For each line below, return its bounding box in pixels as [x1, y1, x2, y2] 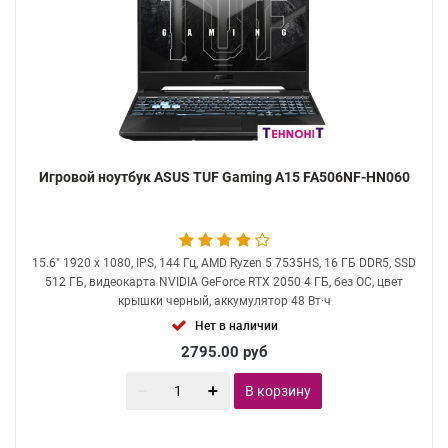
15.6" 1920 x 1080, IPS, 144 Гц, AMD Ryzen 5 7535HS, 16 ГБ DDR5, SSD [32, 256, 416, 270]
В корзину [245, 383, 311, 399]
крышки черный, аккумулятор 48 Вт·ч [117, 294, 331, 308]
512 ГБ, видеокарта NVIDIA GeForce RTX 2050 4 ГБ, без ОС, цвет [45, 275, 403, 289]
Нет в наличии [194, 319, 278, 333]
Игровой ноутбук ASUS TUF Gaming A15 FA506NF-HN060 [38, 169, 410, 185]
